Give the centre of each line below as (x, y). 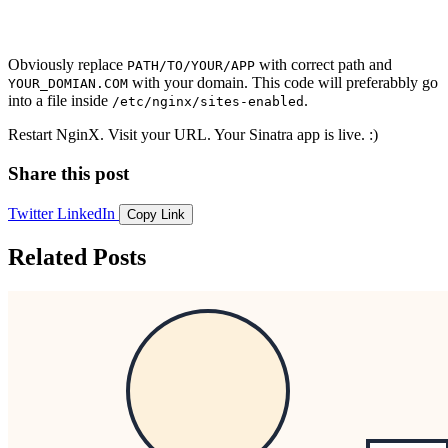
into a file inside (60, 101)
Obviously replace (67, 65)
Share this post (68, 173)
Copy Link (156, 214)
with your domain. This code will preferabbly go (283, 83)
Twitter (30, 213)
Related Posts (77, 257)
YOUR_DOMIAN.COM (68, 84)
